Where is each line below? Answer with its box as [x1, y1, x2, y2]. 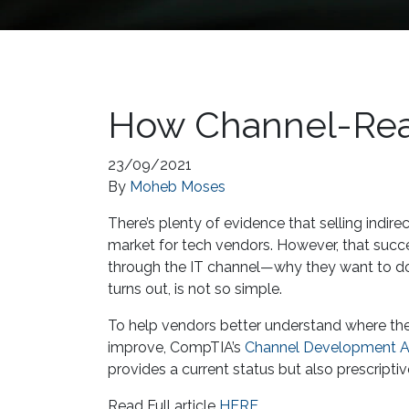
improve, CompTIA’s [108, 338, 245, 356]
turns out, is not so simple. [108, 279, 282, 298]
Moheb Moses [130, 177, 225, 195]
